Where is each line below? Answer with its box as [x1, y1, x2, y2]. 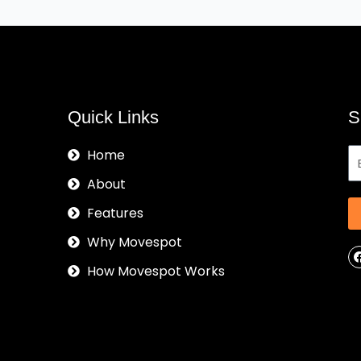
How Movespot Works [86, 261, 225, 280]
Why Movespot [86, 232, 182, 251]
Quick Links [67, 106, 159, 127]
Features [86, 203, 143, 222]
